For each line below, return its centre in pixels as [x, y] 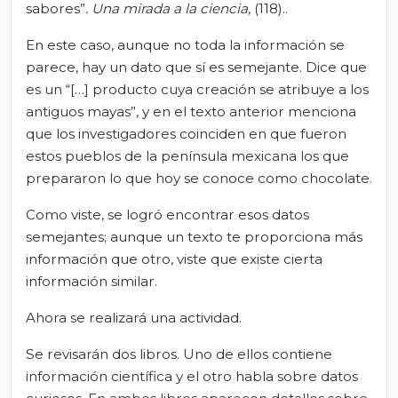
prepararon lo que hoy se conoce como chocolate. [199, 178]
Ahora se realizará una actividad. [134, 317]
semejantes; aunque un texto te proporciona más [194, 236]
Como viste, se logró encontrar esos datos [167, 214]
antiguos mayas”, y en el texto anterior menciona [191, 111]
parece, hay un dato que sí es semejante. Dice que [196, 67]
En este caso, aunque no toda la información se [185, 44]
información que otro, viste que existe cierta [174, 259]
